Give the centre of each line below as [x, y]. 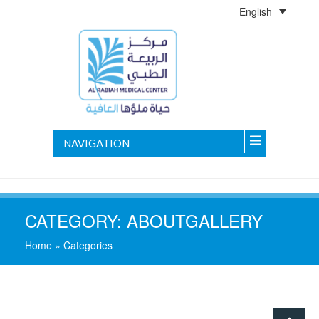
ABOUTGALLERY [195, 220]
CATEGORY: [76, 220]
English [256, 12]
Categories [88, 245]
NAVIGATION [96, 143]
